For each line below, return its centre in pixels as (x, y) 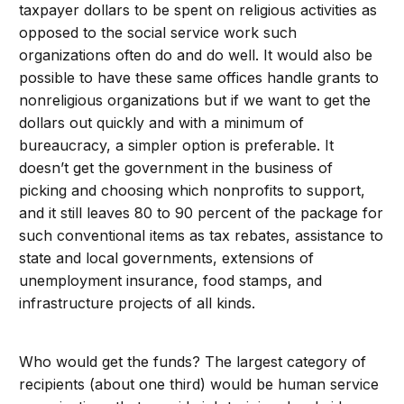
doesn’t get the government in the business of (176, 168)
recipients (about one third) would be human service (199, 385)
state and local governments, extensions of (167, 258)
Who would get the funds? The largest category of (193, 362)
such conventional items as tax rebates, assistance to (202, 236)
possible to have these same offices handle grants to (199, 78)
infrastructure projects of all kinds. (138, 303)
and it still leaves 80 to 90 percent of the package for (202, 213)
